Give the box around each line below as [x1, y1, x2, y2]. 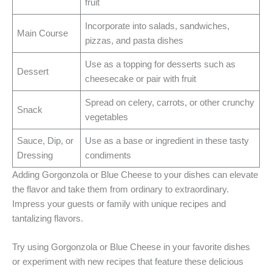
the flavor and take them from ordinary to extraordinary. [12, 184, 229, 194]
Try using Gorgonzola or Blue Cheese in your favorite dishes [12, 242, 250, 253]
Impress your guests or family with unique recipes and [12, 199, 226, 209]
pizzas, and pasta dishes [85, 35, 184, 46]
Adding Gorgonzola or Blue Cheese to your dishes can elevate [12, 169, 258, 180]
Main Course [17, 28, 69, 38]
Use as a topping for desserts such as [85, 59, 236, 69]
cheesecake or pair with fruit [85, 73, 197, 84]
